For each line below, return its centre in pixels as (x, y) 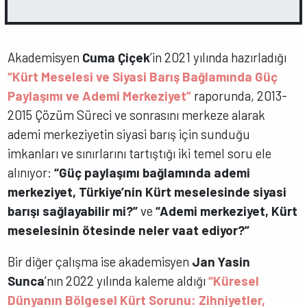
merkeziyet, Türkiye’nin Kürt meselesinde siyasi (147, 191)
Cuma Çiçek (116, 57)
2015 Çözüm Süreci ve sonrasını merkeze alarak (137, 114)
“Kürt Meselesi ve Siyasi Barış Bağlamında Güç (143, 76)
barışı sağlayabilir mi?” (73, 210)
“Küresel (234, 281)
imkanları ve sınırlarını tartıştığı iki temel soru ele (140, 153)
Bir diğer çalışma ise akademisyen (100, 262)
